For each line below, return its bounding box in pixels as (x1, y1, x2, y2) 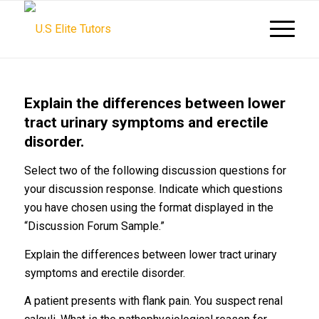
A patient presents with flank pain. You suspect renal (23, 294, 283, 308)
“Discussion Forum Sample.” (23, 219, 164, 233)
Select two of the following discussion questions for (23, 164, 286, 177)
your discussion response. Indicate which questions (23, 182, 283, 196)
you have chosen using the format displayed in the (23, 201, 273, 214)
